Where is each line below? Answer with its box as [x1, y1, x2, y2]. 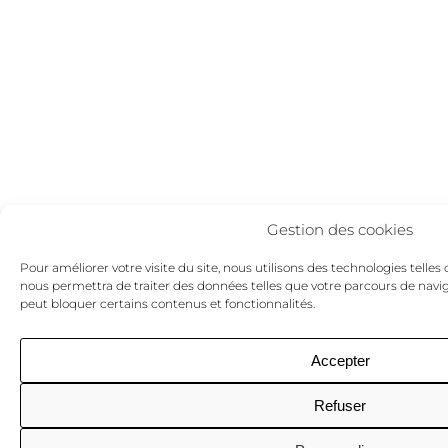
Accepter [310, 351, 370, 369]
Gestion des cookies [267, 220, 413, 239]
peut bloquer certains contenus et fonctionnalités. [20, 296, 315, 311]
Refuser [314, 396, 366, 414]
